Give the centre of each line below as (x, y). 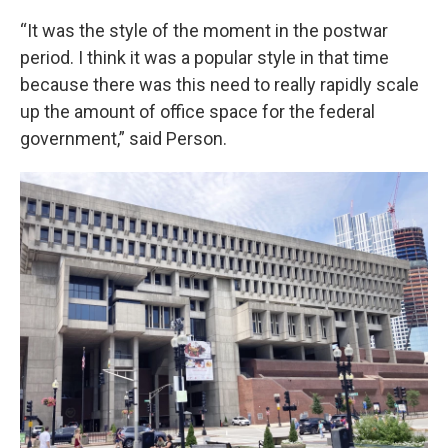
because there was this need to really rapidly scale (219, 84)
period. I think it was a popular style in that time (204, 57)
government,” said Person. (123, 138)
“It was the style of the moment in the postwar (204, 30)
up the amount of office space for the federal (197, 111)
